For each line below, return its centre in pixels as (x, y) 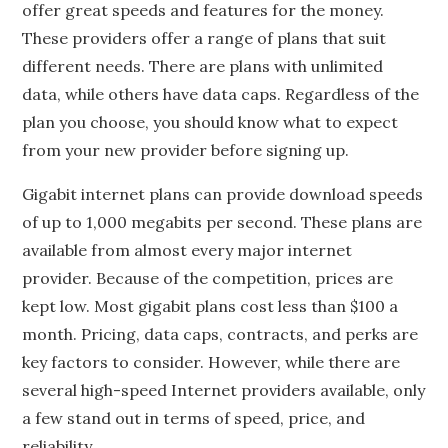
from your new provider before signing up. (186, 150)
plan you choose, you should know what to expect (210, 122)
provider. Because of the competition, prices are (208, 278)
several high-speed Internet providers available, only (224, 390)
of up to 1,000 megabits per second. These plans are (222, 222)
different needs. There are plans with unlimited (203, 66)
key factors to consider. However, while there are (211, 362)
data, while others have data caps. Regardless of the (221, 94)
